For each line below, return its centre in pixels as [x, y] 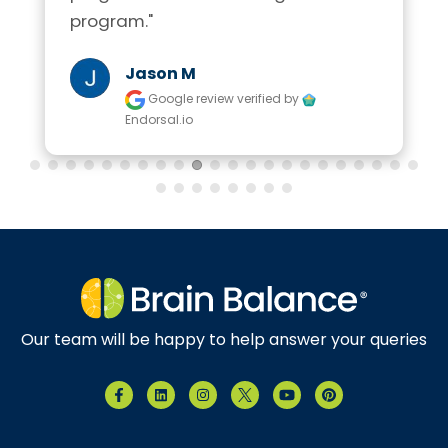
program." [111, 21]
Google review [191, 99]
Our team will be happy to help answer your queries [224, 339]
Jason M [160, 74]
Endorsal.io [159, 120]
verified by [269, 99]
